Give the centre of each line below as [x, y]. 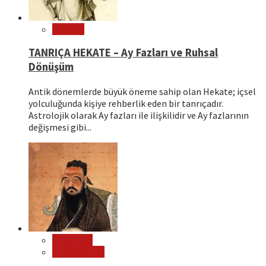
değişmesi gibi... [60, 127]
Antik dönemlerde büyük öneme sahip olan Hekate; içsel [142, 92]
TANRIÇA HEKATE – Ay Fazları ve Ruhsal [123, 53]
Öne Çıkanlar [78, 252]
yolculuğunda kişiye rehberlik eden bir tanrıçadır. [126, 104]
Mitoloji [68, 29]
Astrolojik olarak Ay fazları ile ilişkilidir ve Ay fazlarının [139, 115]
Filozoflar [72, 240]
